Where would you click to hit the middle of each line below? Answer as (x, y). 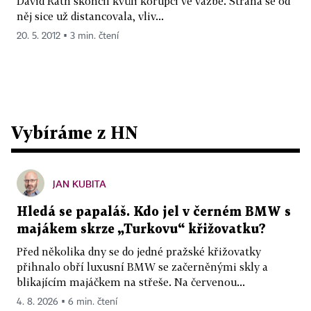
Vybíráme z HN (75, 132)
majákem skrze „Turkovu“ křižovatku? (141, 229)
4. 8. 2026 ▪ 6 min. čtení (67, 302)
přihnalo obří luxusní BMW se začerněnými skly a (142, 266)
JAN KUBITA (79, 183)
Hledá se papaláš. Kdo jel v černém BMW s (154, 212)
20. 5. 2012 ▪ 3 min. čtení (68, 36)
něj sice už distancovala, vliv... (90, 16)
